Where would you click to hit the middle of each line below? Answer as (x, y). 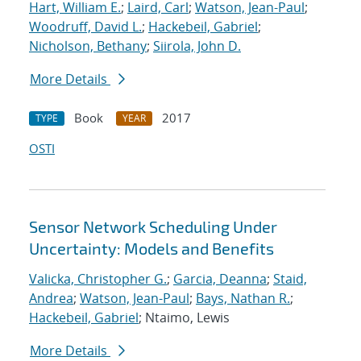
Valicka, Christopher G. (98, 279)
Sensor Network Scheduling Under (153, 227)
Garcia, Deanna (220, 279)
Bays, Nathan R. (243, 299)
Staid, (290, 279)
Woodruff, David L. (85, 27)
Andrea (51, 299)
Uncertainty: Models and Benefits (151, 249)
